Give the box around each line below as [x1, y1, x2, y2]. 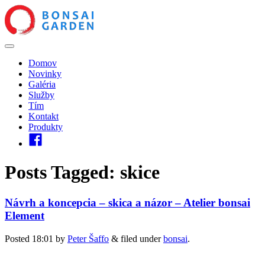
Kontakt [28, 111, 59, 121]
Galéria [28, 79, 56, 89]
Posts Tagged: [5, 161, 115, 183]
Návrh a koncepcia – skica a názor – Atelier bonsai [5, 196, 250, 209]
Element [5, 209, 44, 222]
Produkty [28, 122, 63, 132]
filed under [118, 233, 163, 244]
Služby [28, 90, 54, 100]
